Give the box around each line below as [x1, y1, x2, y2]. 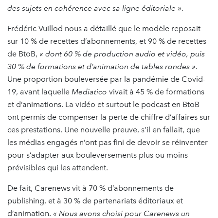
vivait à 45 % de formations [107, 87, 204, 96]
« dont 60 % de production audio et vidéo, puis [39, 49, 205, 58]
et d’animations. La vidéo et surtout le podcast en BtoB [7, 99, 200, 109]
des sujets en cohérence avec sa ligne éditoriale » [7, 3, 182, 13]
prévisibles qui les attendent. [7, 163, 108, 172]
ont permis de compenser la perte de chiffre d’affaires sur [7, 112, 210, 122]
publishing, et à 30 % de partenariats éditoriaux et [7, 196, 183, 205]
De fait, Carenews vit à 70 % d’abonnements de [7, 183, 174, 193]
